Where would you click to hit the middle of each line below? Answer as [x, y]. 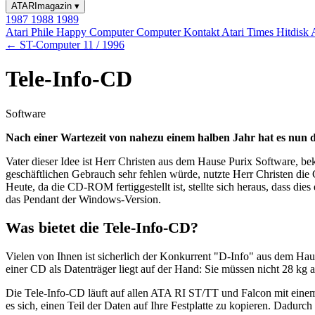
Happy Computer [96, 32]
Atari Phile [31, 32]
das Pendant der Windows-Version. [83, 199]
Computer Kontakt [179, 32]
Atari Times [249, 32]
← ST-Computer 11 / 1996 [65, 45]
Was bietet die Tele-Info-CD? [102, 228]
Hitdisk [294, 32]
